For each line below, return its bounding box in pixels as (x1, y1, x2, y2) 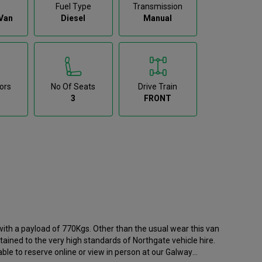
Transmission (133, 1, 183, 11)
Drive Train (138, 81, 178, 91)
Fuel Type (55, 1, 91, 11)
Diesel (61, 13, 86, 23)
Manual (143, 13, 173, 23)
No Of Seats (51, 81, 96, 91)
